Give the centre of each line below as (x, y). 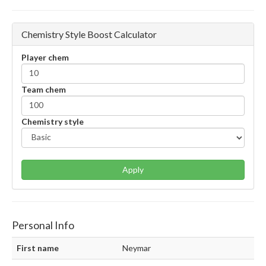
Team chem (44, 89)
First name (38, 248)
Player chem (45, 57)
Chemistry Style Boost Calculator (89, 34)
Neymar (137, 248)
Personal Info (43, 225)
